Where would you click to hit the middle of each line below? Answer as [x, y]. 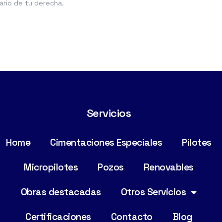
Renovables [168, 167]
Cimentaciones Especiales [106, 142]
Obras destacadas [61, 192]
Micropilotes [51, 167]
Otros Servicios [153, 192]
